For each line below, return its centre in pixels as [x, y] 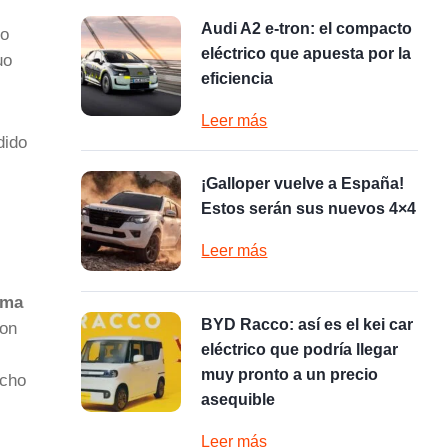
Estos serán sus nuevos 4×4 [309, 208]
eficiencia [237, 78]
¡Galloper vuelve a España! [303, 183]
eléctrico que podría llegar [300, 349]
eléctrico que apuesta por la [306, 53]
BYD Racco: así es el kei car [307, 324]
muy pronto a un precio [290, 374]
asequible [238, 399]
